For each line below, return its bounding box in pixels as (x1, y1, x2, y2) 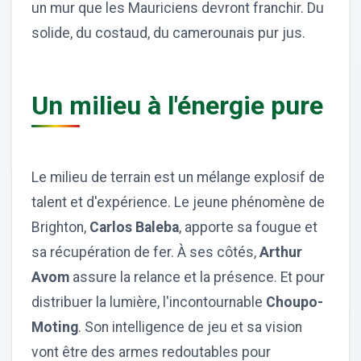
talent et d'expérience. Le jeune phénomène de (31, 193, 325, 210)
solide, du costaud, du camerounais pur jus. (31, 24, 305, 41)
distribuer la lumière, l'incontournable (31, 293, 266, 310)
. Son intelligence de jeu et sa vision (78, 318, 302, 335)
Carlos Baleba (89, 218, 179, 235)
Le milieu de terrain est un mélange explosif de (31, 168, 325, 185)
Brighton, (31, 218, 89, 235)
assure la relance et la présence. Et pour (69, 268, 325, 285)
